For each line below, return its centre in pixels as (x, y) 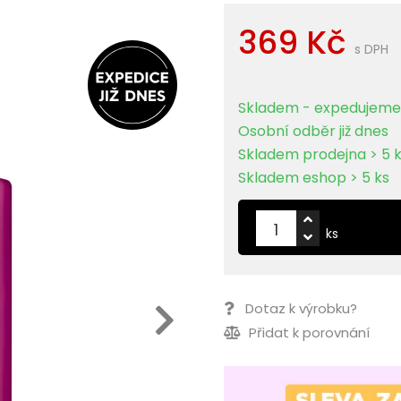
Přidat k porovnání (308, 333)
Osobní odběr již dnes (314, 132)
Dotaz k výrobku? (302, 309)
